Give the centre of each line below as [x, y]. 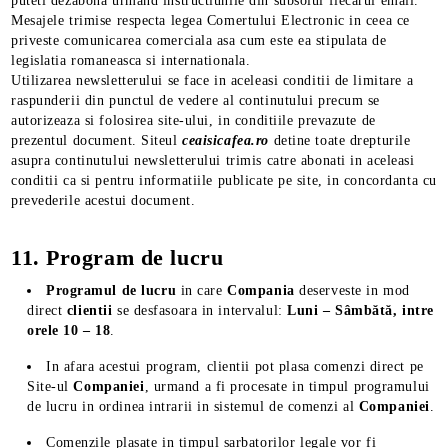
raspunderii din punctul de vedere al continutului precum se [196, 100]
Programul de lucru [111, 290]
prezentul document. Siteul [94, 140]
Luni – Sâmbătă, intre [360, 310]
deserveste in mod [352, 290]
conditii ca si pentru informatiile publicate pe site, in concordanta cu [224, 180]
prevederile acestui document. [103, 200]
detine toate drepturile [342, 140]
